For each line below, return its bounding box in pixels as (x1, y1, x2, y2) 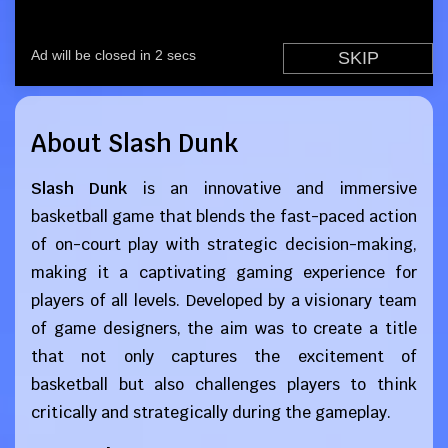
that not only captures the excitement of (31, 346, 417, 367)
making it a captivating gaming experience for (31, 262, 417, 283)
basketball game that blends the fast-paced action (31, 206, 417, 227)
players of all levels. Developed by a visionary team (31, 290, 417, 311)
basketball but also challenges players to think (31, 374, 417, 395)
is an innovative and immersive (127, 178, 417, 199)
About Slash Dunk (31, 128, 238, 159)
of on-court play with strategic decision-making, (31, 234, 417, 255)
